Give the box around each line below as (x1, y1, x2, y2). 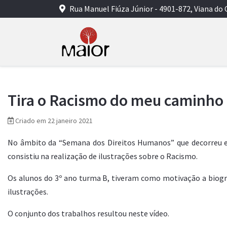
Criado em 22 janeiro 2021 (15, 116, 93, 125)
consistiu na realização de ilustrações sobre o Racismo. (8, 151, 198, 161)
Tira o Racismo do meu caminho (8, 90, 223, 110)
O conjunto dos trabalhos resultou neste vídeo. (8, 208, 169, 218)
